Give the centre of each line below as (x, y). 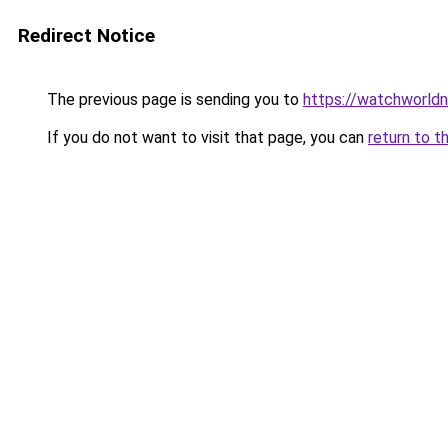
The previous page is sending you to (173, 99)
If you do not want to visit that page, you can (205, 137)
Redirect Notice (86, 35)
